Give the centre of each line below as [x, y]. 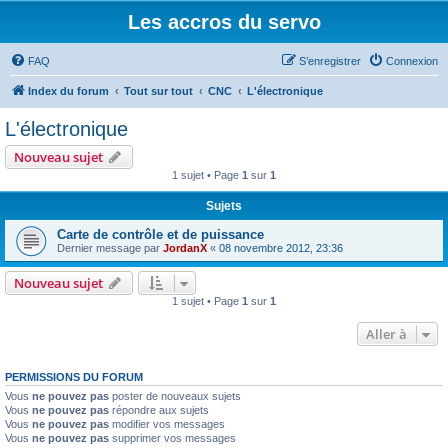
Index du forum [68, 91]
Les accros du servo [224, 22]
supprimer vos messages [172, 438]
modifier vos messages [167, 424]
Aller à [386, 334]
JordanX [185, 248]
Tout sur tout [158, 91]
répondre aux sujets [159, 410]
